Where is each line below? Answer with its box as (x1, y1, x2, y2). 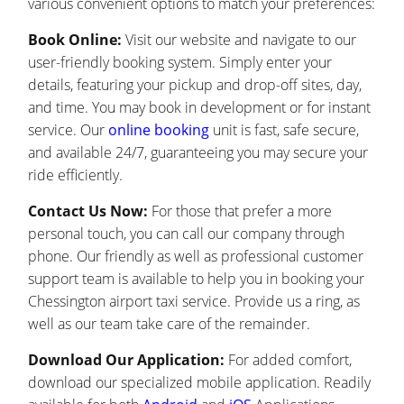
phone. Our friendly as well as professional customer (28, 246, 364, 267)
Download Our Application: (28, 350, 225, 371)
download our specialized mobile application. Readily (28, 372, 372, 393)
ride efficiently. (28, 165, 124, 186)
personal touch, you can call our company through (28, 224, 345, 244)
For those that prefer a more (148, 201, 333, 222)
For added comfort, (225, 350, 353, 371)
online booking (108, 120, 210, 141)
